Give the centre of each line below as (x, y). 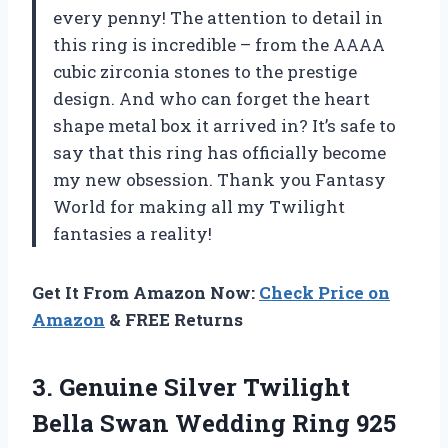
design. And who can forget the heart (211, 98)
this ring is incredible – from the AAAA (219, 44)
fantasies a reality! (132, 233)
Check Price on (324, 292)
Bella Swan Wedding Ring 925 (214, 422)
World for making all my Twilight (199, 206)
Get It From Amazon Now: (145, 292)
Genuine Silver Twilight (204, 386)
